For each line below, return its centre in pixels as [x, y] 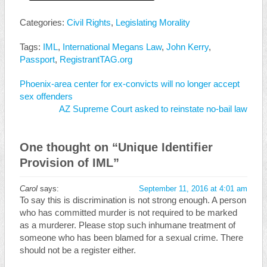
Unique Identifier [165, 147]
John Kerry [187, 47]
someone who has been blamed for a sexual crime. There [131, 238]
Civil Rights [89, 23]
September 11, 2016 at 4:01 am [193, 189]
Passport [37, 60]
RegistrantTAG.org [96, 60]
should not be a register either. [77, 250]
